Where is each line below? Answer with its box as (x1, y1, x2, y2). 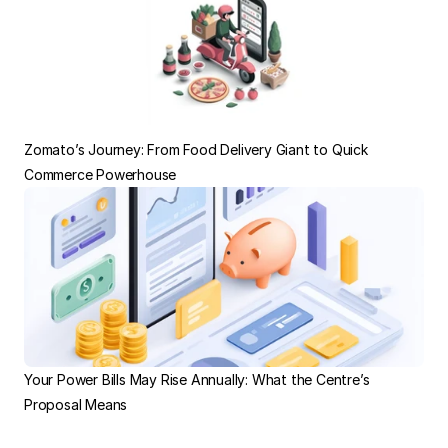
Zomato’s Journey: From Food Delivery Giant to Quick (24, 141, 368, 158)
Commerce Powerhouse (24, 166, 177, 183)
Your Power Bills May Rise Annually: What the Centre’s (24, 371, 370, 388)
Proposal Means (24, 396, 128, 413)
